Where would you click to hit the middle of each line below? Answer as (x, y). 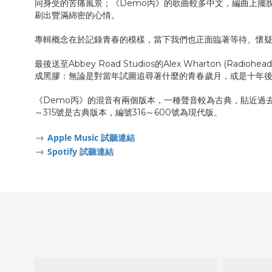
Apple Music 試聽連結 (91, 138)
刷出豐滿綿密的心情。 (77, 15)
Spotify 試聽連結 (80, 152)
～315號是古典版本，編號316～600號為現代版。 (130, 113)
